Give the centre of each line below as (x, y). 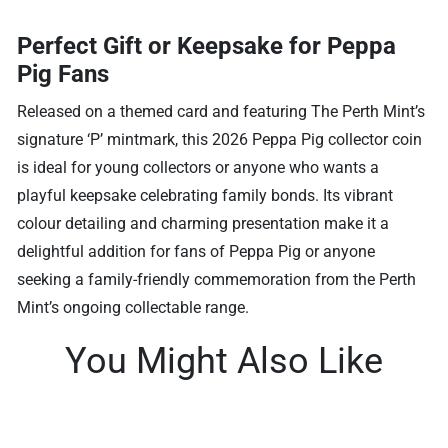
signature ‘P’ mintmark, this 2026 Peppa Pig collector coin (220, 139)
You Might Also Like (223, 360)
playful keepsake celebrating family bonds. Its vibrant (205, 195)
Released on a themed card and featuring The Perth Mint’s (221, 111)
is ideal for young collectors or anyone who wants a (198, 167)
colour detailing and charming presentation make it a (203, 223)
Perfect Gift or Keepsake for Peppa (207, 45)
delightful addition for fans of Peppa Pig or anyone (196, 251)
